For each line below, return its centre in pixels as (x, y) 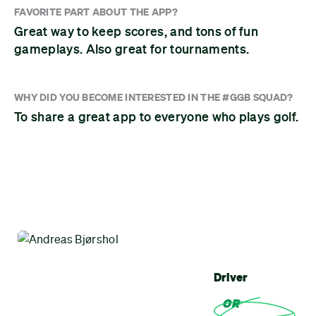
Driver (231, 277)
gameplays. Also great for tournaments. (132, 49)
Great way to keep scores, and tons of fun (136, 31)
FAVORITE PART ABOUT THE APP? (96, 12)
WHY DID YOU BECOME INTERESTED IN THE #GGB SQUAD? (154, 97)
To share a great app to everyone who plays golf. (157, 117)
